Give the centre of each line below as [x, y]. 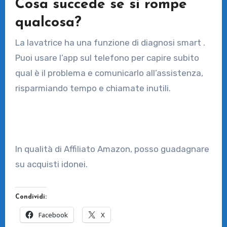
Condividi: [31, 197]
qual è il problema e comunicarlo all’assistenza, [109, 73]
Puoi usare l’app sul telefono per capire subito [107, 58]
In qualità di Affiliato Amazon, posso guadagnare [112, 149]
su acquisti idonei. [51, 164]
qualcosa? [48, 23]
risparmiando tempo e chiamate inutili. [93, 88]
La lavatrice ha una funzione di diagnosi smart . [110, 42]
